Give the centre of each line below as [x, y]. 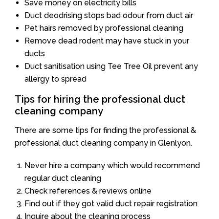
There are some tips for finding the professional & [105, 130]
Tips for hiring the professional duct [100, 99]
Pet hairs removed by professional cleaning [104, 28]
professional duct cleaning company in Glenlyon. [103, 143]
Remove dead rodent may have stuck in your [107, 41]
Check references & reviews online [88, 191]
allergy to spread [55, 79]
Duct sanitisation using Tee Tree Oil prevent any [111, 66]
